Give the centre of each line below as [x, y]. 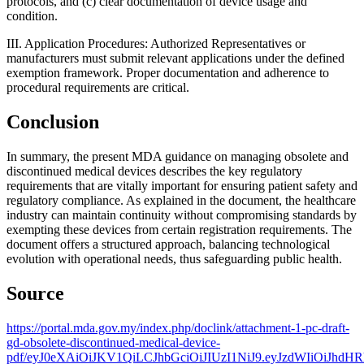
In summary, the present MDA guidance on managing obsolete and [178, 157]
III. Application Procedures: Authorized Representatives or [156, 44]
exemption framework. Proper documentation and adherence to [168, 73]
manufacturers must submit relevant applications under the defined [175, 58]
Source [35, 293]
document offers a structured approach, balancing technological [168, 245]
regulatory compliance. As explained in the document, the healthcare [181, 201]
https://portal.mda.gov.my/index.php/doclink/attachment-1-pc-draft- [178, 327]
